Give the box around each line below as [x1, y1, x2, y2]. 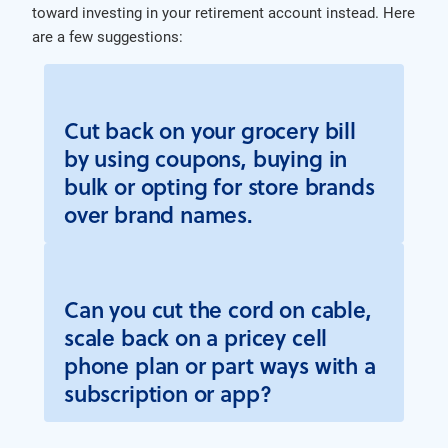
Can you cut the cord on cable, [64, 292, 372, 325]
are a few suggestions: [32, 25, 183, 46]
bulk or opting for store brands [64, 169, 375, 202]
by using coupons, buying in [64, 141, 348, 174]
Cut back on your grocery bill [64, 113, 356, 146]
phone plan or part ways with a [64, 348, 376, 381]
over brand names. [64, 197, 253, 230]
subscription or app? [64, 376, 272, 409]
